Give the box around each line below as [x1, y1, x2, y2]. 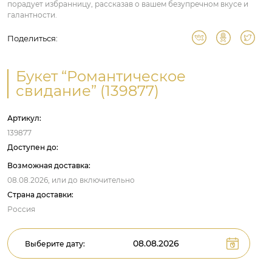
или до [50, 175, 80, 185]
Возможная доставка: [7, 161, 90, 170]
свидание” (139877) [16, 82, 159, 100]
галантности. [7, 10, 57, 19]
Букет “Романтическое [16, 67, 186, 85]
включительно [80, 175, 135, 185]
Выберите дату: [25, 239, 85, 248]
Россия [7, 205, 35, 214]
